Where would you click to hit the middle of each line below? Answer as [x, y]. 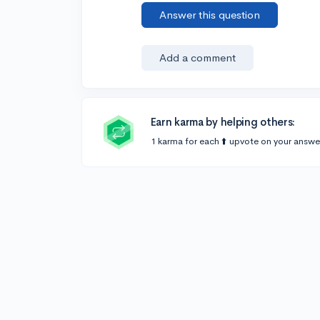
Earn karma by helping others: [223, 122]
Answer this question [210, 15]
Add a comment [198, 57]
